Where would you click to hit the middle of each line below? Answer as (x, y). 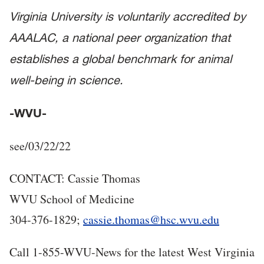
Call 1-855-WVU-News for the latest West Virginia (132, 252)
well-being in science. (66, 80)
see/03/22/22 (40, 146)
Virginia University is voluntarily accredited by (128, 17)
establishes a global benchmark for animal (121, 59)
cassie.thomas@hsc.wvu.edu (151, 220)
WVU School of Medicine (72, 199)
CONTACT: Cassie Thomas (75, 179)
